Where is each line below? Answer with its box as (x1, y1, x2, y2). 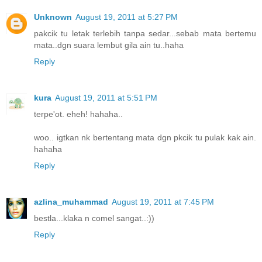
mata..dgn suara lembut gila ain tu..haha (34, 40, 184, 50)
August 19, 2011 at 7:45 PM (112, 196, 214, 206)
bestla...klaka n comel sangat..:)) (34, 213, 154, 223)
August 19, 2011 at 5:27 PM (75, 12, 178, 22)
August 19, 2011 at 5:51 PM (55, 92, 157, 102)
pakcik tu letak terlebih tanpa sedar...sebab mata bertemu (34, 28, 256, 38)
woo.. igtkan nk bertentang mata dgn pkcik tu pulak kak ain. (34, 132, 256, 142)
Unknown (34, 12, 72, 22)
